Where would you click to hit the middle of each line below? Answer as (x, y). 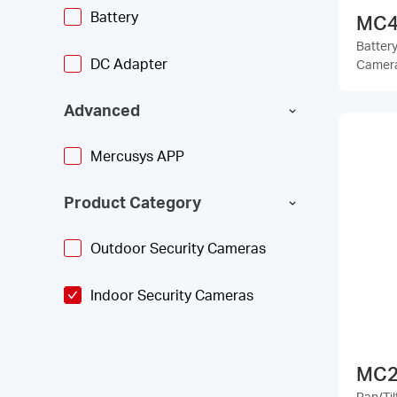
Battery (114, 16)
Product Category (132, 202)
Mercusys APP (137, 156)
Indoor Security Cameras (172, 295)
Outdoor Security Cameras (178, 248)
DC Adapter (129, 63)
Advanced (102, 109)
